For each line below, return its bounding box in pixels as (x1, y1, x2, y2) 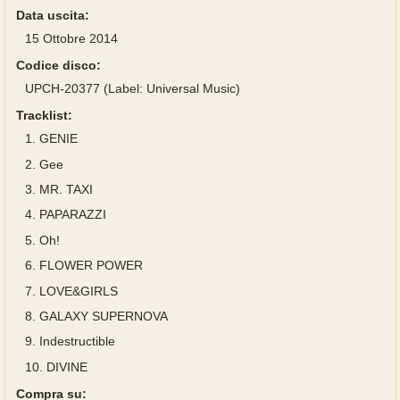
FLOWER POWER (35, 258, 143, 273)
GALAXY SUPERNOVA (35, 308, 168, 323)
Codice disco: (15, 58, 101, 73)
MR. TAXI (35, 181, 93, 196)
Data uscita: (15, 8, 89, 23)
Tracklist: (15, 108, 72, 123)
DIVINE (42, 359, 87, 374)
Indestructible (35, 334, 115, 349)
